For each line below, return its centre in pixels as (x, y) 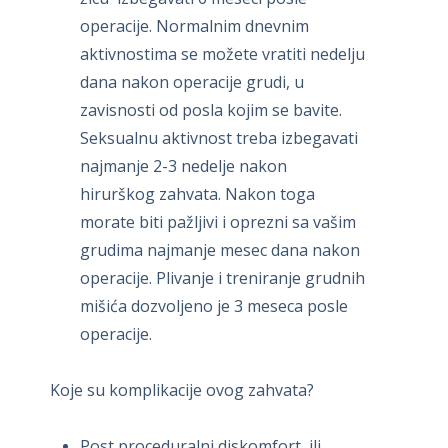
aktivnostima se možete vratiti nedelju (222, 53)
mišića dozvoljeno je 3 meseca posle (214, 305)
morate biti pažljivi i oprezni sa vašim (218, 221)
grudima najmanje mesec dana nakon (220, 249)
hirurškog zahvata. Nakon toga (197, 193)
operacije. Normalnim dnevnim (194, 25)
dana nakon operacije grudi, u (192, 81)
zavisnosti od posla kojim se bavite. (211, 109)
